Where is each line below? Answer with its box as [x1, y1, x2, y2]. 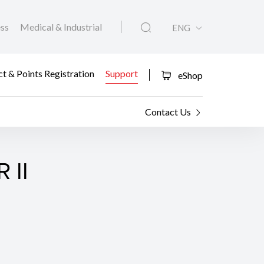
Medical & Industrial [20, 21, 102, 33]
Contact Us [145, 106, 191, 118]
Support [105, 67, 138, 79]
